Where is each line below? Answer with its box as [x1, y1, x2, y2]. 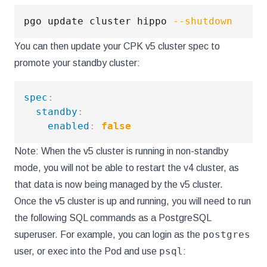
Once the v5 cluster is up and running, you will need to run [14, 196, 251, 206]
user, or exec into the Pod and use [14, 246, 159, 256]
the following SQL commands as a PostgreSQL [14, 213, 211, 223]
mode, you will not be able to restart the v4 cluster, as [14, 163, 239, 173]
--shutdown [173, 15, 232, 27]
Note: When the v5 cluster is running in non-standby [14, 146, 228, 156]
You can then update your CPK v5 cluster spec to [14, 41, 220, 51]
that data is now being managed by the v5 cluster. [14, 179, 223, 190]
